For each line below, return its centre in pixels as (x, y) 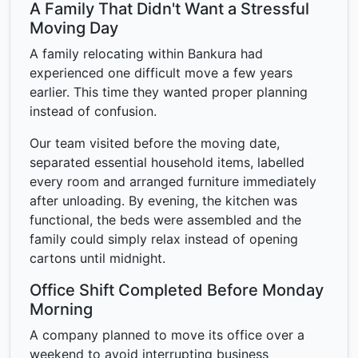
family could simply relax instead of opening (164, 239)
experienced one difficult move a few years (161, 73)
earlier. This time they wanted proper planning (169, 92)
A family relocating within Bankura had (146, 54)
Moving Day (74, 28)
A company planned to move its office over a (167, 335)
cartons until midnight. (97, 259)
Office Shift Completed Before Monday (177, 290)
